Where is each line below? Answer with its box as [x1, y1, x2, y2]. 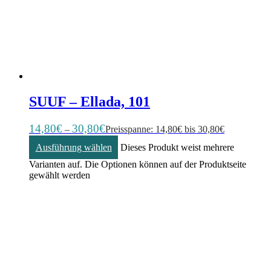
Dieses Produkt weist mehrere [120, 142, 235, 152]
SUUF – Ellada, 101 [29, 94, 150, 110]
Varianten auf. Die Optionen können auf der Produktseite [29, 159, 246, 170]
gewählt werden [29, 170, 90, 181]
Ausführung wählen [35, 142, 112, 152]
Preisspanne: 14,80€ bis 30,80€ [105, 124, 224, 135]
